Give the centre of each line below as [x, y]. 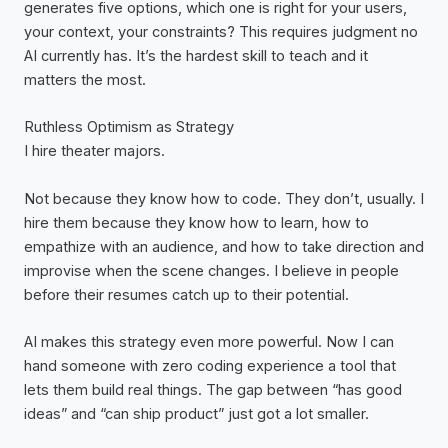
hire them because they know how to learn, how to [196, 222]
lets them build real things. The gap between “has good [213, 390]
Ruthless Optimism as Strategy [129, 127]
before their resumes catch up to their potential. [186, 294]
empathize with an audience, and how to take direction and [224, 246]
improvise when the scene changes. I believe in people [211, 270]
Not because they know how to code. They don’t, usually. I [224, 198]
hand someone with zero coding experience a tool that [210, 366]
